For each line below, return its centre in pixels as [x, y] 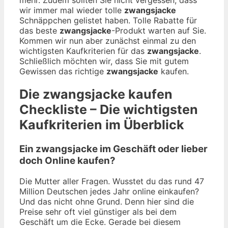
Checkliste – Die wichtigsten [109, 110]
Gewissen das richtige [63, 71]
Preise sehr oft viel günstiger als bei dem [98, 211]
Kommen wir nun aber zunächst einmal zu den [108, 40]
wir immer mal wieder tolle [72, 10]
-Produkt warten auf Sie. [159, 30]
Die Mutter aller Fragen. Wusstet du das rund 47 [112, 181]
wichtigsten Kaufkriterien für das [83, 51]
